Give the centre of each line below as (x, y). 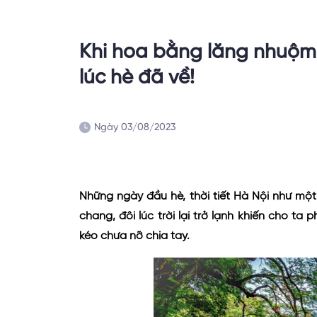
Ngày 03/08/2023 (134, 128)
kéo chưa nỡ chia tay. (134, 237)
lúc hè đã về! (137, 78)
